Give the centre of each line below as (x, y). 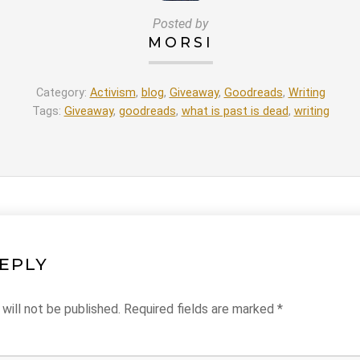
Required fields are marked (200, 309)
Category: (63, 92)
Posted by (180, 23)
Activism (112, 92)
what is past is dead (235, 111)
